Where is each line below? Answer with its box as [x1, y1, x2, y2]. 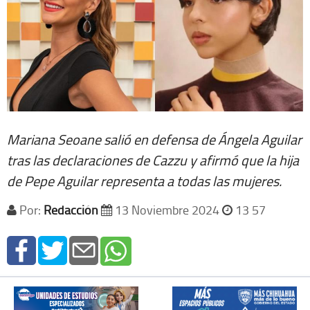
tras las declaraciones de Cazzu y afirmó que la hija [7, 150, 299, 170]
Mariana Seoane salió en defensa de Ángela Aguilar [7, 129, 302, 149]
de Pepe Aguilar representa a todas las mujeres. [7, 171, 282, 191]
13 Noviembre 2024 [112, 201, 222, 219]
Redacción [44, 201, 98, 219]
